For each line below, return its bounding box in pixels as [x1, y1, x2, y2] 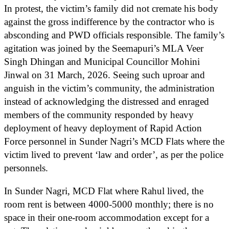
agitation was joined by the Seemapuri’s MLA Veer [4, 42, 203, 54]
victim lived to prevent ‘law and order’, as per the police [4, 149, 223, 160]
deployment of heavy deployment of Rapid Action [4, 122, 202, 133]
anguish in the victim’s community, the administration [4, 82, 215, 94]
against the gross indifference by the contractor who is [4, 16, 214, 27]
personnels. [4, 162, 48, 173]
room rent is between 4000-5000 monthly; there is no [4, 198, 214, 210]
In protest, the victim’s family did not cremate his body [4, 3, 218, 14]
